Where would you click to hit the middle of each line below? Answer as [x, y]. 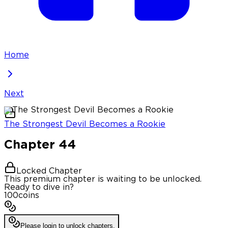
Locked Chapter [49, 171]
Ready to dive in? [39, 187]
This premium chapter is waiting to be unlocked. [103, 179]
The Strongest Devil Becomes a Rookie [85, 125]
